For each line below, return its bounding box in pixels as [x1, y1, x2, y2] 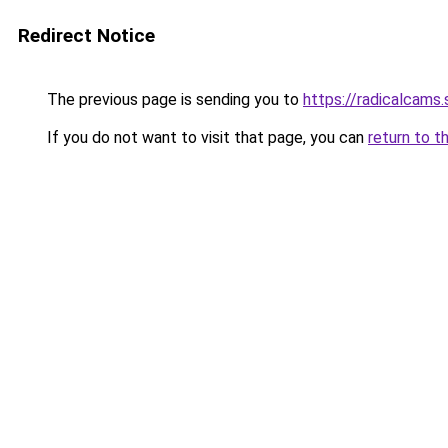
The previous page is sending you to [43, 90, 303, 109]
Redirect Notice [18, 24, 155, 47]
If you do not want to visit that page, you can [43, 128, 368, 147]
